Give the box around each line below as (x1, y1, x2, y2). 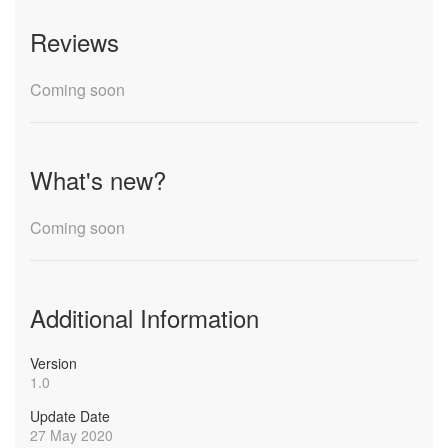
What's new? (30, 162, 166, 197)
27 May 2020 (30, 425, 113, 445)
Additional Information (30, 300, 259, 335)
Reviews (30, 24, 119, 59)
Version (30, 353, 77, 373)
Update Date (30, 406, 110, 426)
